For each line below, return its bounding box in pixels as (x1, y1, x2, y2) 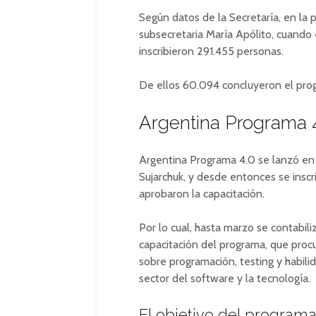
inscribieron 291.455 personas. (139, 44, 284, 58)
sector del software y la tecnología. (139, 272, 310, 285)
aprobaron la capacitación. (139, 187, 265, 200)
